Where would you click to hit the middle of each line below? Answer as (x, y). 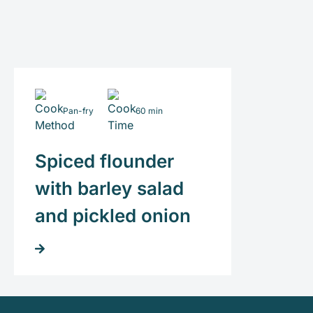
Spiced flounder (104, 161)
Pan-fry (78, 110)
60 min (149, 110)
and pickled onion (113, 215)
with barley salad (109, 188)
